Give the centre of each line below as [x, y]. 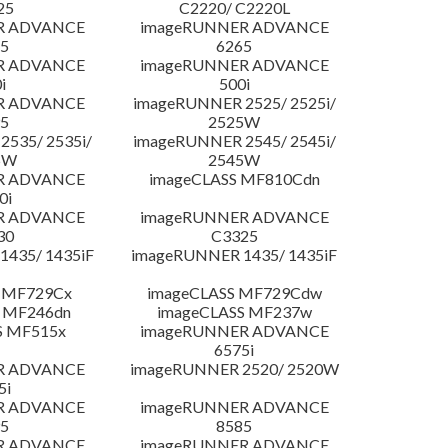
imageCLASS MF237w [234, 312]
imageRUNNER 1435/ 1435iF [234, 255]
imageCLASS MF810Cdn [234, 179]
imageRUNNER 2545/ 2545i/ [234, 141]
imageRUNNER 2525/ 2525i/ [234, 103]
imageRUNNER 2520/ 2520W [234, 369]
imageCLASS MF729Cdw [234, 293]
